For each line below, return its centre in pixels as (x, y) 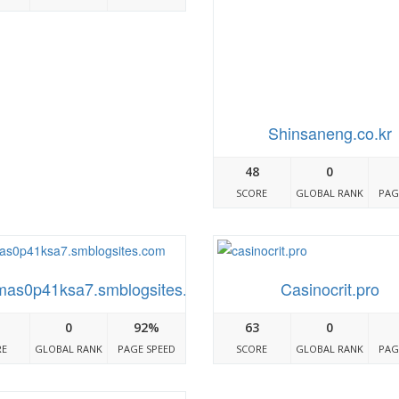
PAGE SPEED (147, 349)
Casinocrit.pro (330, 289)
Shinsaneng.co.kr (330, 133)
